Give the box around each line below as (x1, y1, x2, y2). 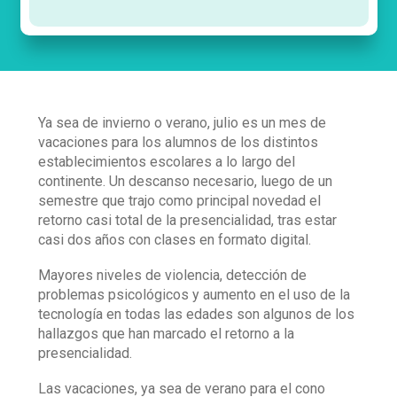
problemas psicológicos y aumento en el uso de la (38, 286, 350, 303)
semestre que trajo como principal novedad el (38, 192, 321, 209)
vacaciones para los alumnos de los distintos (38, 134, 318, 151)
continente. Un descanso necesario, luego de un (38, 173, 332, 190)
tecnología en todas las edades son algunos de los (38, 306, 354, 323)
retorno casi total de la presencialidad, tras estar (38, 212, 337, 229)
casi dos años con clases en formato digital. (38, 231, 311, 248)
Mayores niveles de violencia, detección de (38, 267, 307, 284)
